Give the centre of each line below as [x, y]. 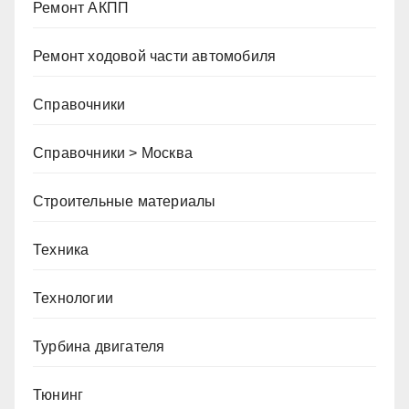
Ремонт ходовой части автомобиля [155, 57]
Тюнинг [58, 395]
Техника [61, 250]
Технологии [73, 299]
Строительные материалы [125, 202]
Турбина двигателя [99, 347]
